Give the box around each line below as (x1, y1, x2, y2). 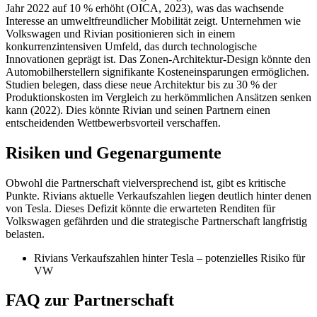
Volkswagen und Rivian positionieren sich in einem (6, 27, 235, 40)
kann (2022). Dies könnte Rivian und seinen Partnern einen (6, 103, 270, 116)
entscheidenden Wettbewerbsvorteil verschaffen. (6, 116, 221, 129)
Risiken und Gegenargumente (6, 143, 221, 162)
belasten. (6, 227, 45, 240)
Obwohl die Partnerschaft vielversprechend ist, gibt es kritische (6, 176, 286, 189)
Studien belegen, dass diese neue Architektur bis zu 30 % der (6, 78, 277, 91)
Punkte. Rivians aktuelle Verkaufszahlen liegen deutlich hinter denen (6, 189, 311, 202)
